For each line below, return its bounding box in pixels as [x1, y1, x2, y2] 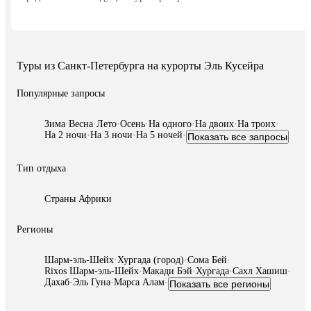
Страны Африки [44, 193, 112, 204]
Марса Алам [114, 276, 165, 287]
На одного [149, 118, 192, 129]
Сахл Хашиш [233, 265, 287, 276]
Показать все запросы [187, 131, 287, 142]
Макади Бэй [142, 265, 192, 276]
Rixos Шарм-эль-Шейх [44, 265, 139, 276]
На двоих [195, 118, 234, 129]
